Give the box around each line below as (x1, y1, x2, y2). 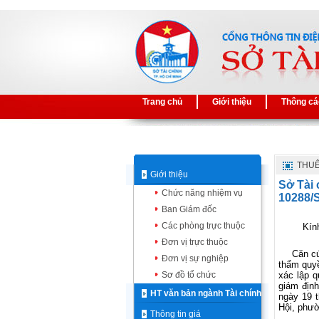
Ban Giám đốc (162, 204, 216, 214)
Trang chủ (142, 97, 182, 107)
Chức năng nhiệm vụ (162, 188, 243, 198)
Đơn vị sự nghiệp (162, 253, 229, 263)
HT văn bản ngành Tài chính (150, 288, 261, 298)
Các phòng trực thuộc (162, 221, 245, 231)
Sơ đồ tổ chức (162, 270, 216, 280)
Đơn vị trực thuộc (162, 237, 228, 247)
